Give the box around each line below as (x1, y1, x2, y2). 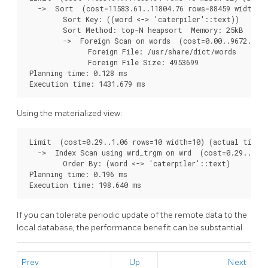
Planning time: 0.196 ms (25, 169, 127, 179)
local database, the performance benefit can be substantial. (17, 223, 244, 233)
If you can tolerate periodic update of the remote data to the (17, 210, 247, 221)
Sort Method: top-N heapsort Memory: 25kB (25, 25, 243, 35)
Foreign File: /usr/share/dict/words (25, 46, 236, 56)
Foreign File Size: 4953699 (25, 57, 199, 67)
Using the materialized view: (17, 108, 122, 119)
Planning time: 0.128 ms (25, 68, 127, 78)
